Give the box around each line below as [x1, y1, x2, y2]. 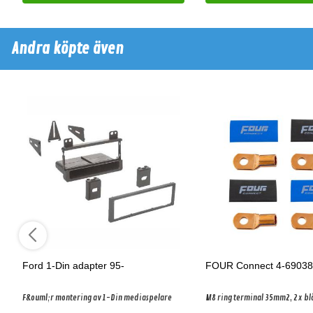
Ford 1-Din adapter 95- [22, 260, 124, 271]
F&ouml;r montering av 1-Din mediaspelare [22, 293, 172, 303]
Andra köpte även [11, 39, 124, 59]
